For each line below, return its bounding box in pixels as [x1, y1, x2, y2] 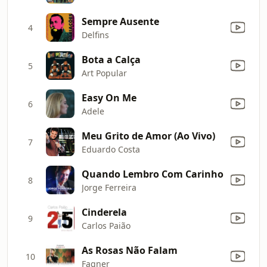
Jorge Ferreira [82, 181, 136, 193]
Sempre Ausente [82, 14, 159, 28]
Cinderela [82, 205, 127, 219]
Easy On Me [82, 91, 136, 104]
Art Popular [82, 67, 127, 79]
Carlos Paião [82, 219, 131, 231]
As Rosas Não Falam [82, 243, 178, 257]
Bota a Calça [82, 52, 141, 66]
